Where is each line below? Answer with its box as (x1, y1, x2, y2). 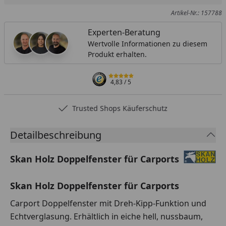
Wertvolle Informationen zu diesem (87, 39, 207, 49)
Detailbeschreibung (10, 128, 101, 142)
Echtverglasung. (10, 211, 74, 222)
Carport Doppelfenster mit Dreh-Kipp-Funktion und (10, 198, 206, 209)
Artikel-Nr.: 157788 (171, 9, 222, 18)
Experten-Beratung (87, 27, 160, 38)
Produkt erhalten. (87, 49, 147, 60)
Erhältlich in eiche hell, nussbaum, (74, 211, 203, 222)
